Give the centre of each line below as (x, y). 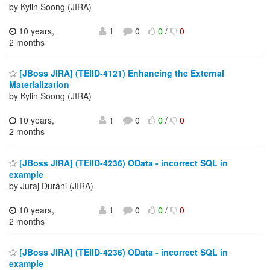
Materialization (39, 85)
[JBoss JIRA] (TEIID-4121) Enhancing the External (121, 73)
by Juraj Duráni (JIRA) (51, 185)
